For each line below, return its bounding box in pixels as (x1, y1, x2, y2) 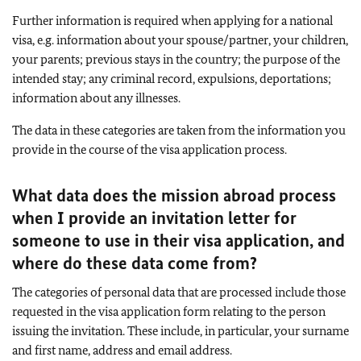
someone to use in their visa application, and (12, 229, 345, 251)
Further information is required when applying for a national (12, 12, 333, 28)
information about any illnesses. (12, 89, 180, 106)
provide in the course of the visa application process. (12, 141, 287, 157)
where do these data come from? (12, 251, 257, 274)
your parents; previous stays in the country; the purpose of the (12, 51, 340, 67)
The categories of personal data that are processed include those (12, 284, 346, 300)
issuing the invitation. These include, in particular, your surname (12, 322, 349, 338)
